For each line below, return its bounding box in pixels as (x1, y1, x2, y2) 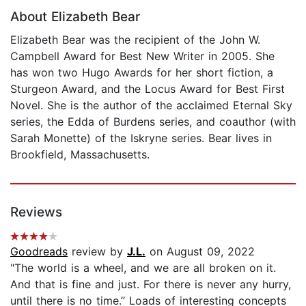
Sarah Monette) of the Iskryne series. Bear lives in (10, 130, 272, 145)
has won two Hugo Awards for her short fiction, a (10, 65, 273, 79)
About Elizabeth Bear (10, 8, 140, 25)
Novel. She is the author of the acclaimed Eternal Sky (10, 98, 292, 112)
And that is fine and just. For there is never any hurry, (10, 277, 291, 291)
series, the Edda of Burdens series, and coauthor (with (10, 114, 296, 128)
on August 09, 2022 (145, 244, 255, 258)
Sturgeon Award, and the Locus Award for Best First (10, 81, 285, 96)
